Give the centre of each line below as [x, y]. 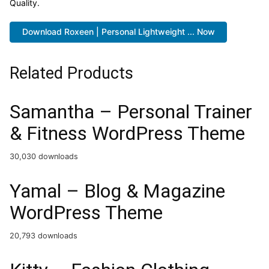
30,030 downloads [44, 156]
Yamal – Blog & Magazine [117, 191]
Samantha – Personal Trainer [131, 111]
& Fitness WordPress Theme [127, 133]
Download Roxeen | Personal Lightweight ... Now [118, 32]
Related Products [71, 73]
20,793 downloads [44, 235]
